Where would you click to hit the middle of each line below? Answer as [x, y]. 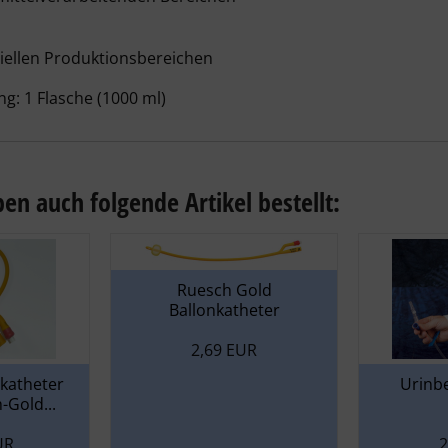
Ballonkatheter [224, 310]
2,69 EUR [224, 350]
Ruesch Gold [224, 290]
